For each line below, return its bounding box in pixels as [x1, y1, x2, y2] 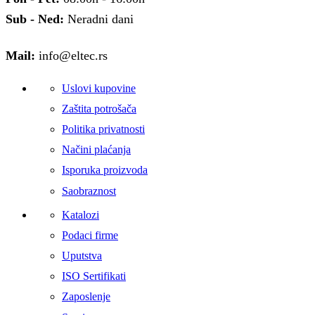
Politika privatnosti [62, 123, 145, 135]
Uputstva [62, 249, 102, 262]
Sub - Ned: [6, 11, 64, 26]
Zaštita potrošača [62, 102, 136, 115]
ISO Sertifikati [62, 270, 126, 283]
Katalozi [62, 208, 99, 221]
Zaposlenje [62, 290, 110, 303]
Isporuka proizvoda [62, 164, 148, 176]
